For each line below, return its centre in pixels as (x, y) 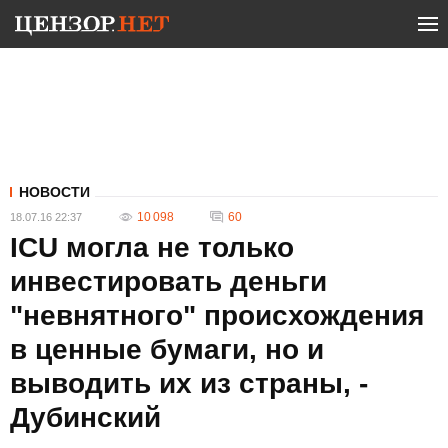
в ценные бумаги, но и (167, 349)
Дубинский (85, 417)
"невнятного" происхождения (217, 315)
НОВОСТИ (54, 192)
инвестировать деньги (168, 281)
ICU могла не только (152, 247)
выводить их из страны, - (189, 383)
